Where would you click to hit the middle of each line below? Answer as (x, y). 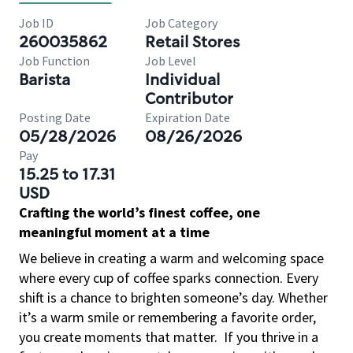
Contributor (189, 98)
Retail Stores (192, 42)
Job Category (181, 23)
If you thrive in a (271, 337)
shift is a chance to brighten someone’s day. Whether (173, 297)
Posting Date (55, 117)
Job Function (54, 61)
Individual (182, 80)
